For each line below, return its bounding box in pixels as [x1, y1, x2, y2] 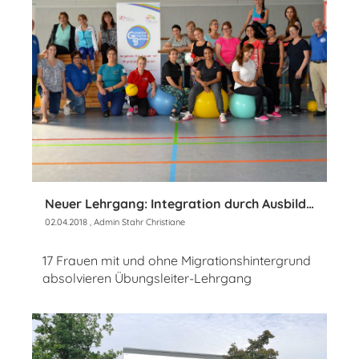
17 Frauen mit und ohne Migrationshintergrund [42, 252, 311, 268]
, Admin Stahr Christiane [87, 216, 185, 228]
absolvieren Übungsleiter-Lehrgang [42, 269, 252, 286]
